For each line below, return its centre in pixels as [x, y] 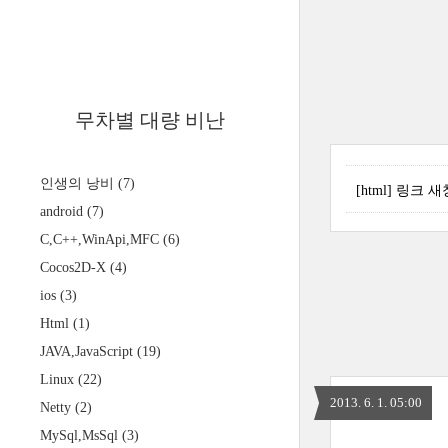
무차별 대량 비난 [149, 120]
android [63, 211]
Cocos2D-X [75, 267]
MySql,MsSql [81, 435]
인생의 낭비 [79, 183]
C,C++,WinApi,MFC [101, 239]
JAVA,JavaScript [88, 351]
